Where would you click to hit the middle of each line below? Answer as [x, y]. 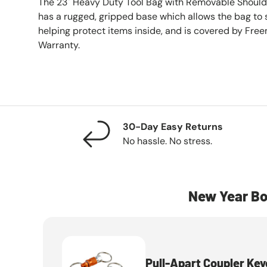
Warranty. [59, 45]
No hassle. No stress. [167, 141]
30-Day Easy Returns [173, 127]
